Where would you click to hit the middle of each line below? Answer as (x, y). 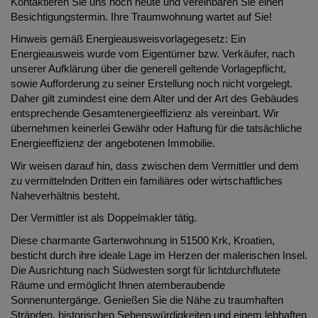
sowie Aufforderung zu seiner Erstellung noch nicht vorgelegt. (152, 84)
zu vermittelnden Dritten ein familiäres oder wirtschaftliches (147, 180)
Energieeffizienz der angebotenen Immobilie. (113, 143)
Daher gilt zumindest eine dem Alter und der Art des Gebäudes (155, 99)
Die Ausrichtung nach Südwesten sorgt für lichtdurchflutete (146, 270)
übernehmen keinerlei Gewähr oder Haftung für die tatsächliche (156, 128)
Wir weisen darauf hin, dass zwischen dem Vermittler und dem (155, 165)
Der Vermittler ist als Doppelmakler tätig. (104, 218)
